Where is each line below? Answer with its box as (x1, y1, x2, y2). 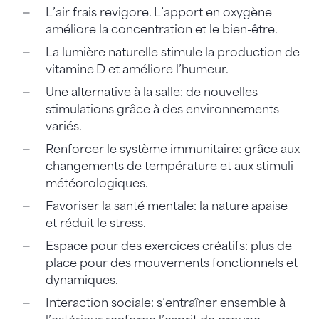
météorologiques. (45, 176, 150, 190)
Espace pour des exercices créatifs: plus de (45, 239, 292, 253)
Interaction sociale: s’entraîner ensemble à (45, 296, 286, 310)
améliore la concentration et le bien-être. (45, 22, 280, 36)
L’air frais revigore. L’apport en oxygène (45, 5, 272, 19)
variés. (45, 119, 84, 133)
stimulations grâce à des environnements (45, 102, 279, 116)
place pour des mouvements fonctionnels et (45, 256, 298, 270)
